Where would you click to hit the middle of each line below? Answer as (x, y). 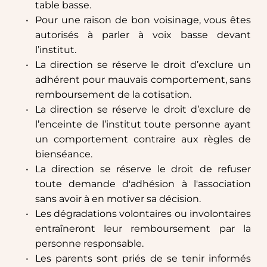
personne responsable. (89, 244)
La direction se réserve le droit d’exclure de (143, 110)
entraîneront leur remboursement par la (143, 229)
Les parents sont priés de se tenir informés (143, 259)
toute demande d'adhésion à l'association (143, 184)
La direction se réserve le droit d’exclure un (143, 65)
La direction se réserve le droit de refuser (143, 169)
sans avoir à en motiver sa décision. (118, 199)
